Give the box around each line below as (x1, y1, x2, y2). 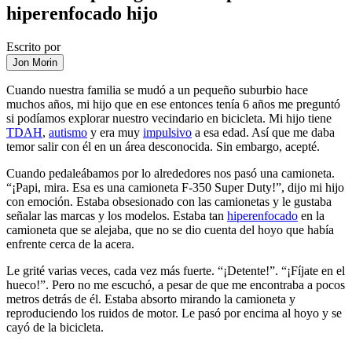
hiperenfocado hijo (6, 3, 158, 24)
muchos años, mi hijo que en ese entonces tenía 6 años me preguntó (6, 97, 340, 111)
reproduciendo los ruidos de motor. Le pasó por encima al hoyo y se (6, 306, 342, 320)
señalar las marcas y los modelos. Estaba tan (6, 208, 227, 222)
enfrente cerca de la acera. (6, 236, 134, 251)
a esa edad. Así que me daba (192, 125, 335, 139)
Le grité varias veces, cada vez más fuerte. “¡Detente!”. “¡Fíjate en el (6, 263, 345, 277)
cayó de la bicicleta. (6, 320, 104, 334)
